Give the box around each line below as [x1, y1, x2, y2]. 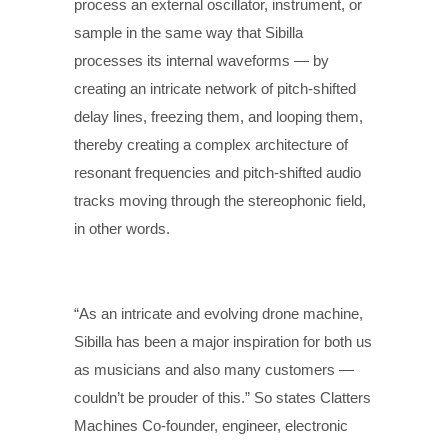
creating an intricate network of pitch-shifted [74, 79, 356, 97]
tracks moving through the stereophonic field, [74, 191, 366, 209]
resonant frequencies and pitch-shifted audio [74, 163, 361, 181]
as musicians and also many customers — [74, 360, 354, 378]
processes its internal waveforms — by [74, 51, 329, 69]
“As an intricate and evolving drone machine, [74, 304, 363, 322]
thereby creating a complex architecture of [74, 135, 348, 153]
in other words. [74, 219, 170, 237]
